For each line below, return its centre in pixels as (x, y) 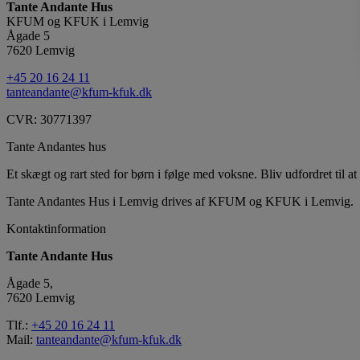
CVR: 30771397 (49, 119)
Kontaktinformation (56, 228)
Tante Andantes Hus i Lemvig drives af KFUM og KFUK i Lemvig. (180, 201)
